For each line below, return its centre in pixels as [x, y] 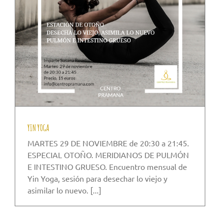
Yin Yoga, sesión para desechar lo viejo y [97, 179]
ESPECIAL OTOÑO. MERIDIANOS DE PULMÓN [108, 155]
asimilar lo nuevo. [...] [64, 190]
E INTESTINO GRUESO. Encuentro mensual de [107, 167]
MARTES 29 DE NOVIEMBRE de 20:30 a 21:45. [108, 143]
